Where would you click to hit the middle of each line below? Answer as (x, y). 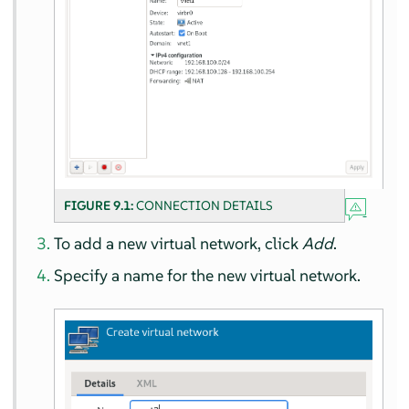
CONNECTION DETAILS (205, 205)
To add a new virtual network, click (178, 243)
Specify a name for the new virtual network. (208, 275)
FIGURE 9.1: (100, 205)
